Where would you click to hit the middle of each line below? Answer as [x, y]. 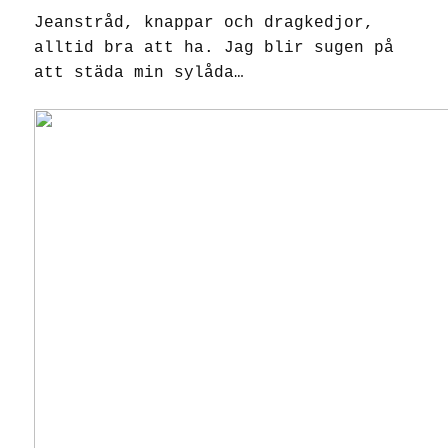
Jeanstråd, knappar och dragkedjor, [204, 23]
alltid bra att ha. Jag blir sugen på [214, 48]
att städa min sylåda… [139, 73]
